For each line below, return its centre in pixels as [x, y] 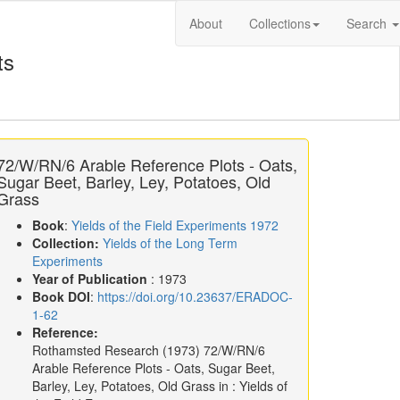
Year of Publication [92, 279]
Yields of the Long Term [170, 243]
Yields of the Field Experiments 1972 [175, 225]
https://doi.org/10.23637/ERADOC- [195, 296]
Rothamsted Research [96, 350]
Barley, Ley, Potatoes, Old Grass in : [136, 386]
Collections [280, 23]
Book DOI [61, 296]
